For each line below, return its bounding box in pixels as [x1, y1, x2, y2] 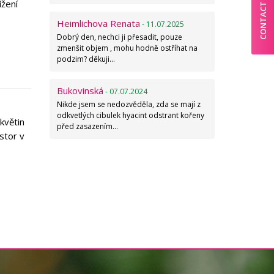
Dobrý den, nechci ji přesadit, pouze [57, 32, 182, 42]
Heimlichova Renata [57, 17, 140, 29]
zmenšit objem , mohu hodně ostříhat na [57, 43, 198, 53]
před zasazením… [57, 121, 118, 131]
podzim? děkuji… [57, 54, 115, 64]
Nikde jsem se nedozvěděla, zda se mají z [57, 99, 201, 109]
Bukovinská [57, 84, 103, 97]
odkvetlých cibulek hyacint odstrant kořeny [57, 110, 204, 120]
